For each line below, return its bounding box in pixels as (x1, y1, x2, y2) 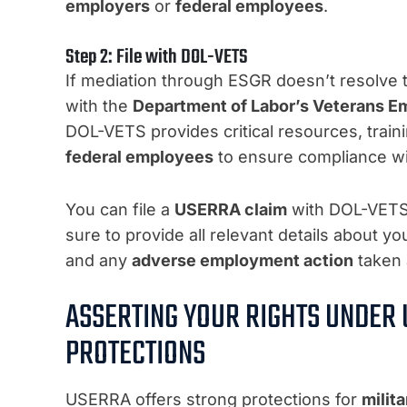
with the (65, 96, 133, 116)
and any (65, 251, 132, 271)
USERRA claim (174, 200, 287, 220)
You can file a (65, 200, 174, 220)
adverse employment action (132, 251, 353, 271)
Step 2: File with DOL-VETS (65, 42, 248, 74)
